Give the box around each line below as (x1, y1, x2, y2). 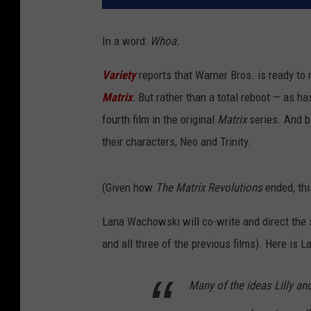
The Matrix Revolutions (155, 180, 265, 195)
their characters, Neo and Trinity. (102, 135, 251, 149)
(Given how (102, 180, 155, 195)
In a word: (102, 34, 150, 49)
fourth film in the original (102, 112, 217, 127)
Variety (102, 68, 136, 83)
